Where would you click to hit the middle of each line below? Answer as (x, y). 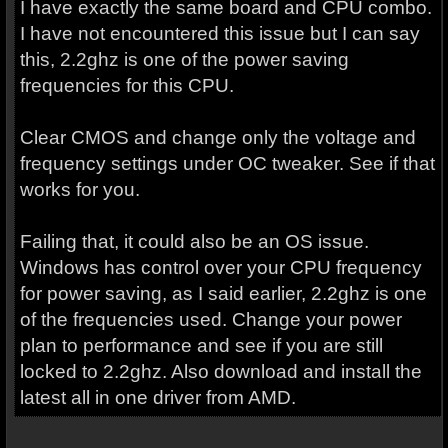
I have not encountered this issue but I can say (219, 33)
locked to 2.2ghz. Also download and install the (220, 371)
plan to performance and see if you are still (201, 345)
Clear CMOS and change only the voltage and (217, 137)
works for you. (82, 189)
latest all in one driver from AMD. (157, 397)
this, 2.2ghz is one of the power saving (184, 59)
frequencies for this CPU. (129, 85)
